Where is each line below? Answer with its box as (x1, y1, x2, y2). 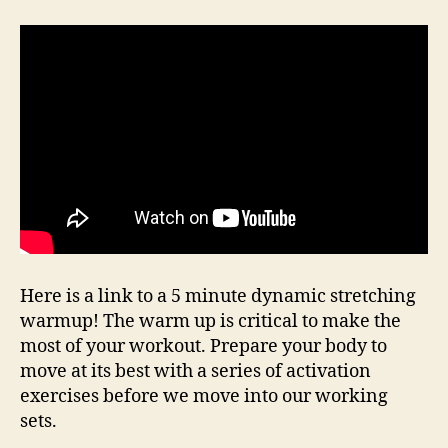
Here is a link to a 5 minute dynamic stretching (20, 285, 416, 309)
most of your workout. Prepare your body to (20, 335, 387, 359)
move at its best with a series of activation (20, 360, 371, 384)
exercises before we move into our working (20, 385, 388, 409)
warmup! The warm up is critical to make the (20, 310, 401, 334)
